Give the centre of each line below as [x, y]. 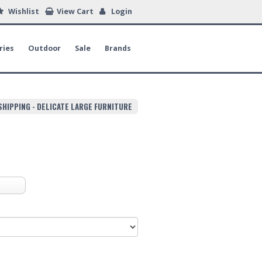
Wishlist [24, 11]
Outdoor [44, 48]
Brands [118, 48]
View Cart [75, 11]
